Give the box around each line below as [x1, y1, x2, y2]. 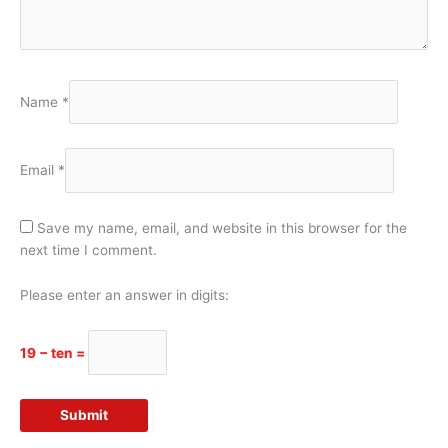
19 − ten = [20, 344, 88, 361]
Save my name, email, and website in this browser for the [37, 219, 407, 236]
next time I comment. [20, 241, 157, 258]
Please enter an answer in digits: [20, 287, 229, 304]
